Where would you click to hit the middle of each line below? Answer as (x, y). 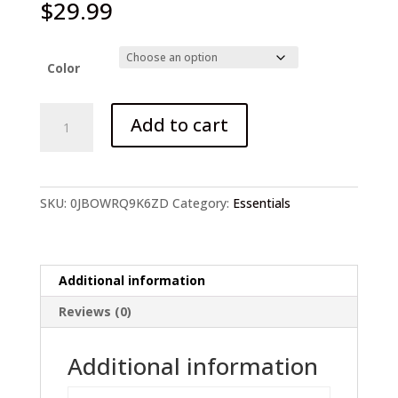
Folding (60, 113)
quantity (63, 195)
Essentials (261, 203)
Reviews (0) (95, 312)
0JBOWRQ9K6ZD (119, 203)
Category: (202, 203)
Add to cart (179, 125)
